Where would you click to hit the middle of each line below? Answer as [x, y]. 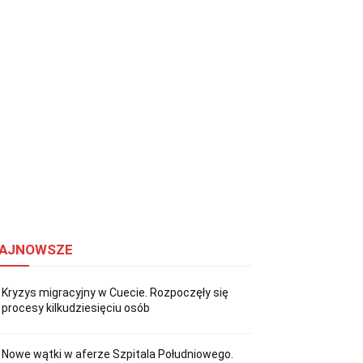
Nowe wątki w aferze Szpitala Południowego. [118, 354]
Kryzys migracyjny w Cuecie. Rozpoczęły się [115, 293]
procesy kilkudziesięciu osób [76, 308]
